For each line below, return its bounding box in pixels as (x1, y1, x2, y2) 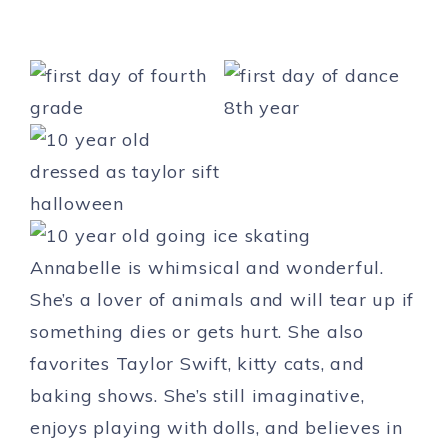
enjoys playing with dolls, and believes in (30, 415, 403, 439)
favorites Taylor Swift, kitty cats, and (30, 351, 365, 375)
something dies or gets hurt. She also (30, 319, 364, 343)
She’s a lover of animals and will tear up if (30, 287, 414, 311)
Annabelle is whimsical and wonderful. (30, 255, 384, 279)
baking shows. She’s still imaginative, (30, 383, 365, 407)
